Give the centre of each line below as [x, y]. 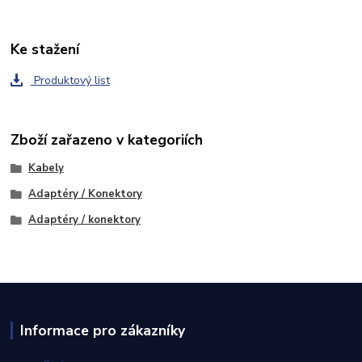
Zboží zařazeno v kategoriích [107, 140]
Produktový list [70, 80]
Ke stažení [45, 50]
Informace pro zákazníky [102, 331]
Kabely [46, 168]
